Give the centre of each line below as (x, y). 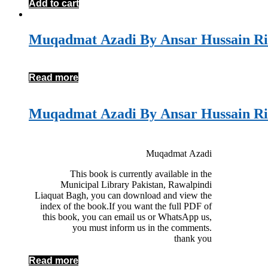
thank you (193, 238)
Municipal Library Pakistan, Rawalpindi (136, 185)
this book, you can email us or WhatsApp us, (127, 217)
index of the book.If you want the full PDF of (126, 206)
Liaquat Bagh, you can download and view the (123, 195)
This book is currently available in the (141, 174)
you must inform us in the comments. (142, 228)
